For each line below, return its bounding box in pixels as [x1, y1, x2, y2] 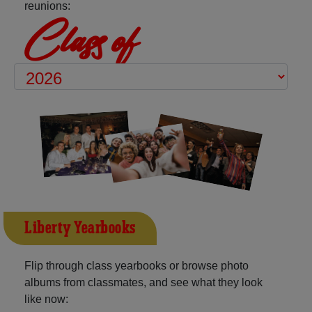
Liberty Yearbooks [24, 217, 136, 240]
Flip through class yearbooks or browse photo [24, 259, 249, 272]
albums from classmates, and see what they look [24, 276, 263, 288]
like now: [24, 292, 68, 305]
